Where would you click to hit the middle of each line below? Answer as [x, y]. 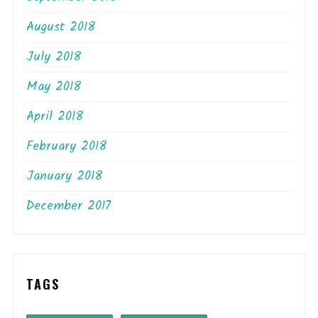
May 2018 [54, 87]
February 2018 [66, 146]
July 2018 [54, 57]
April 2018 [55, 116]
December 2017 [68, 206]
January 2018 [64, 176]
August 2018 [61, 27]
